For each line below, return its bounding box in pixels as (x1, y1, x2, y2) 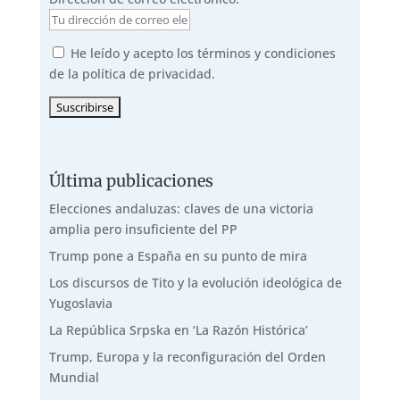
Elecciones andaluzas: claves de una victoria (48, 199, 313, 217)
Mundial (48, 368, 99, 386)
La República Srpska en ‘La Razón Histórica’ (48, 321, 308, 338)
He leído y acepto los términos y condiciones (70, 44, 336, 62)
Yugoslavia (48, 294, 112, 312)
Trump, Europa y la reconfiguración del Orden (48, 347, 326, 365)
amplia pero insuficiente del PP (48, 220, 237, 237)
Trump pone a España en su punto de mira (48, 246, 307, 264)
